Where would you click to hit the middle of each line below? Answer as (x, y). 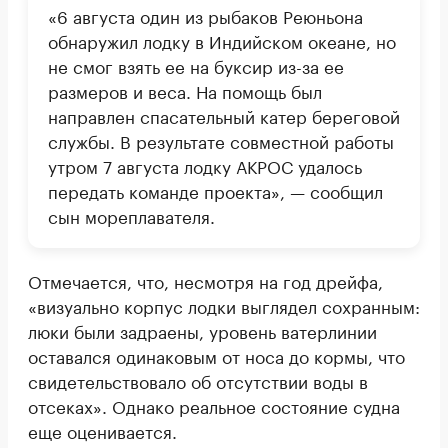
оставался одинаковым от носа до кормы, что (216, 355)
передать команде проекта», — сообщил (215, 190)
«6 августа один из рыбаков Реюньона (205, 15)
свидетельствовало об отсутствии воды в (198, 380)
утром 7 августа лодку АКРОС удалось (205, 165)
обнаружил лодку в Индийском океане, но (222, 40)
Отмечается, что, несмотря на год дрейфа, (205, 280)
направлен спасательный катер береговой (224, 115)
